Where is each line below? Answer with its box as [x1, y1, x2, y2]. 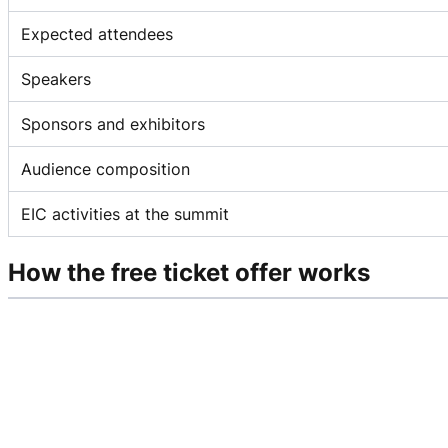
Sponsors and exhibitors [21, 113, 205, 134]
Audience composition [21, 158, 190, 179]
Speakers [21, 68, 91, 89]
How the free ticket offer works [8, 257, 370, 287]
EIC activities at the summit [21, 203, 229, 224]
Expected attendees [21, 23, 173, 44]
